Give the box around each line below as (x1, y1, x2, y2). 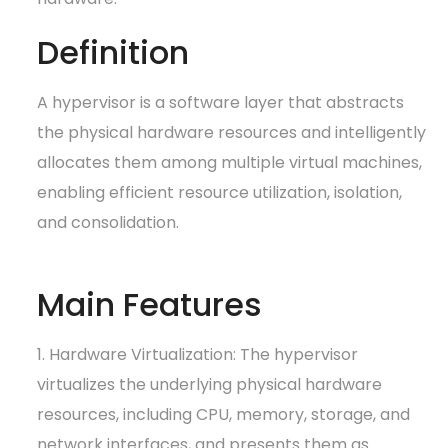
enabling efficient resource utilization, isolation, (37, 180, 403, 204)
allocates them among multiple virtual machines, (37, 150, 423, 174)
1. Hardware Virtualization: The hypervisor (37, 342, 359, 366)
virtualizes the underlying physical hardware (37, 372, 383, 396)
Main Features (37, 281, 263, 327)
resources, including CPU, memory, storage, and (37, 402, 411, 426)
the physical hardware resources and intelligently (37, 120, 427, 144)
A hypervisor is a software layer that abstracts (37, 90, 405, 114)
